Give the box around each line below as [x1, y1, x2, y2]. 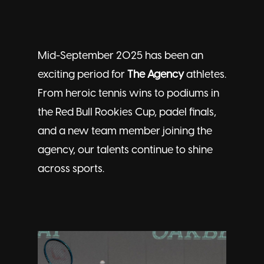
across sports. [38, 164, 104, 175]
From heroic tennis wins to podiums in [38, 88, 219, 100]
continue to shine [129, 145, 213, 156]
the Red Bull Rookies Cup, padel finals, [38, 107, 216, 118]
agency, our [38, 145, 97, 156]
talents [97, 145, 129, 156]
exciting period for [38, 70, 127, 81]
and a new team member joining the [38, 126, 212, 137]
